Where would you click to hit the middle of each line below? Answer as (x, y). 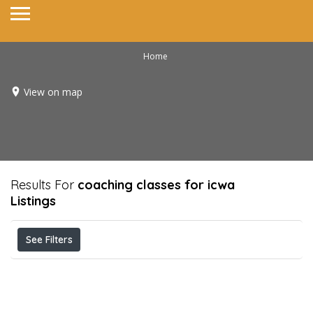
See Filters (49, 240)
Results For (44, 185)
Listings (33, 201)
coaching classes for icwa (156, 185)
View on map (53, 92)
